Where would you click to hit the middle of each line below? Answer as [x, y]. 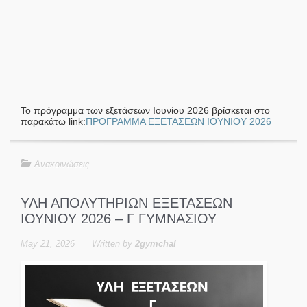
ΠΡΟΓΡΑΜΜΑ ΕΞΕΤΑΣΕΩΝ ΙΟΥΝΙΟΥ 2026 [179, 121]
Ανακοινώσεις [62, 164]
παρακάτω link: [53, 121]
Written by [113, 243]
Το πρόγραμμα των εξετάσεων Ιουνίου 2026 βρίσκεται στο [145, 110]
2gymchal [156, 243]
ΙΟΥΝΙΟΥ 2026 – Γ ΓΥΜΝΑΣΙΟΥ [119, 218]
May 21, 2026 [48, 243]
